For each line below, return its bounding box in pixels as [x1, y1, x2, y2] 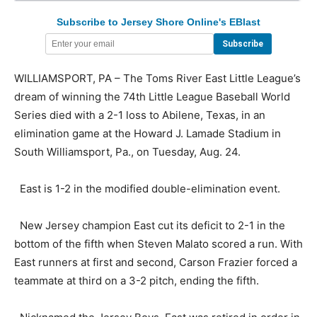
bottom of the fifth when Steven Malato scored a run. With [14, 236, 303, 250]
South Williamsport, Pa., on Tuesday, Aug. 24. [14, 144, 241, 158]
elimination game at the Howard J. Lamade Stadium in [14, 126, 281, 140]
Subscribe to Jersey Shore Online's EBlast [57, 16, 260, 28]
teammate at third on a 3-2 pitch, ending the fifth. [14, 273, 259, 287]
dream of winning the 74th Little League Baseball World [14, 89, 290, 103]
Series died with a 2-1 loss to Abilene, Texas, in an [14, 108, 265, 122]
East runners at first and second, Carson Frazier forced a [14, 255, 297, 269]
